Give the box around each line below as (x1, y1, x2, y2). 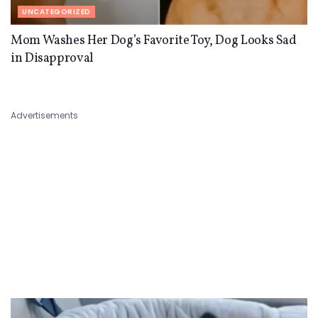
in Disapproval (11, 50, 94, 68)
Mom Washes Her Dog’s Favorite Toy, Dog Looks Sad (11, 32, 297, 50)
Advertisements (11, 109, 78, 122)
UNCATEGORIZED (22, 6, 91, 18)
